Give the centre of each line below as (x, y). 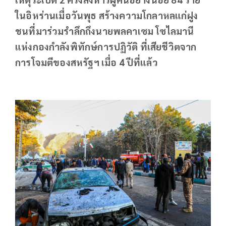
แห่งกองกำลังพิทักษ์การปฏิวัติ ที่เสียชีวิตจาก (106, 46)
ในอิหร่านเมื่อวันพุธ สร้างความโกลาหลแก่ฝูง (106, 15)
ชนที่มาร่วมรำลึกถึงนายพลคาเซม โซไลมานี (105, 31)
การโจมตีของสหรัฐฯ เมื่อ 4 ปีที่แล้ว (87, 62)
